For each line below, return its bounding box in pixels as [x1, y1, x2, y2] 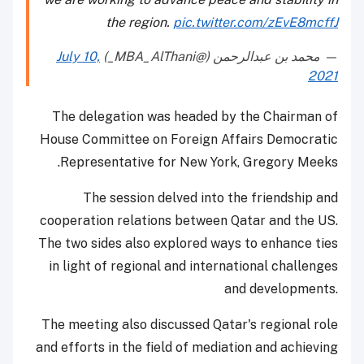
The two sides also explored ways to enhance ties [38, 236, 338, 252]
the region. [106, 15, 173, 31]
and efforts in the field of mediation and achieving [36, 340, 338, 356]
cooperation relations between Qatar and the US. [40, 213, 338, 229]
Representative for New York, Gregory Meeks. [60, 154, 338, 171]
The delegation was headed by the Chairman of [52, 109, 338, 125]
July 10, [56, 49, 100, 65]
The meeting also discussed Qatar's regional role [41, 317, 338, 333]
